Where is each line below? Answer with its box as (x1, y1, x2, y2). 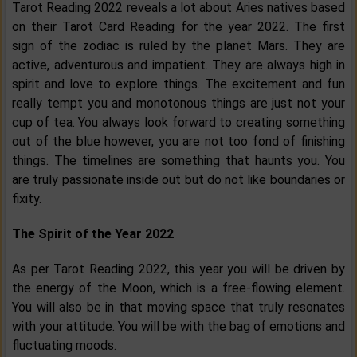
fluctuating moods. (12, 338, 116, 354)
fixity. (12, 191, 41, 207)
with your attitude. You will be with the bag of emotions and (12, 319, 345, 335)
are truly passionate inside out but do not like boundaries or (12, 172, 345, 188)
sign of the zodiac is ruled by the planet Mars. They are (12, 38, 345, 54)
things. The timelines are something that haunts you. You (12, 153, 345, 169)
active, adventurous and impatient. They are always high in (12, 57, 345, 73)
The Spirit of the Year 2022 (12, 226, 174, 242)
